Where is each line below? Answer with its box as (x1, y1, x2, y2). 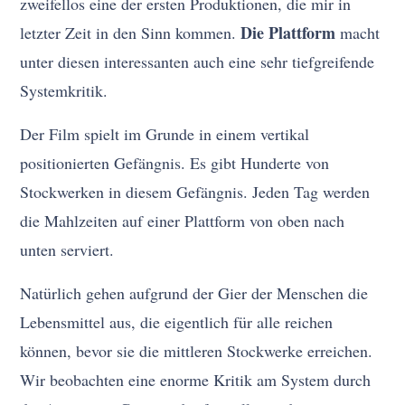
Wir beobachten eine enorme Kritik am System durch (20, 369, 372, 391)
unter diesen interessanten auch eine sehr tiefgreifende (20, 51, 375, 73)
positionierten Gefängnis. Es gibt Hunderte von (20, 152, 330, 174)
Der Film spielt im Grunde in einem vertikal (20, 123, 310, 146)
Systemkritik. (20, 80, 108, 102)
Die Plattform (240, 21, 336, 45)
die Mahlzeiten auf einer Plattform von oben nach (20, 210, 345, 232)
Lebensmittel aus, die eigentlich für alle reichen (20, 311, 334, 334)
